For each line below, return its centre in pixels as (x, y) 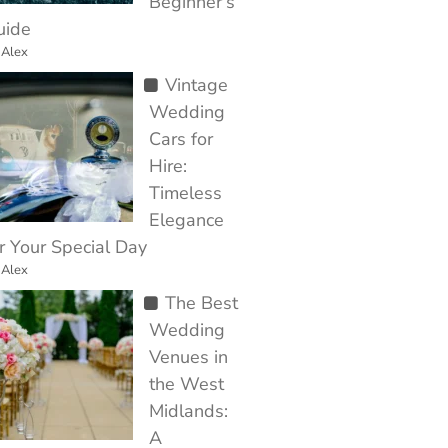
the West (186, 384)
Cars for (181, 139)
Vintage (196, 85)
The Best (201, 303)
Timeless (185, 193)
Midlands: (188, 411)
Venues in (188, 357)
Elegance (186, 220)
